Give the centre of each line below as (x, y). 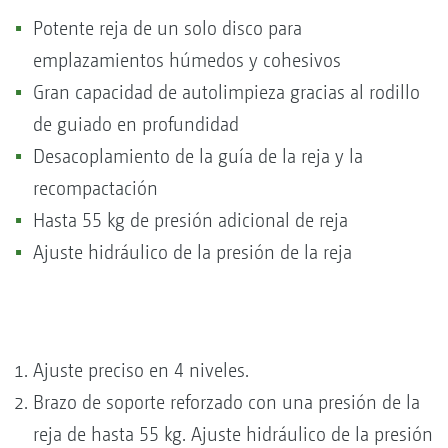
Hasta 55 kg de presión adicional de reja (193, 220)
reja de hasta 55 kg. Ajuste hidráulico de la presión (233, 434)
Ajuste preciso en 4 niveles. (141, 370)
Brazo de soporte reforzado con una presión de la (226, 402)
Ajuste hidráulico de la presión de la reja (192, 252)
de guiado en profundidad (138, 124)
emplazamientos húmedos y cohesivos (189, 60)
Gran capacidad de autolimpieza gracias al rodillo (226, 92)
